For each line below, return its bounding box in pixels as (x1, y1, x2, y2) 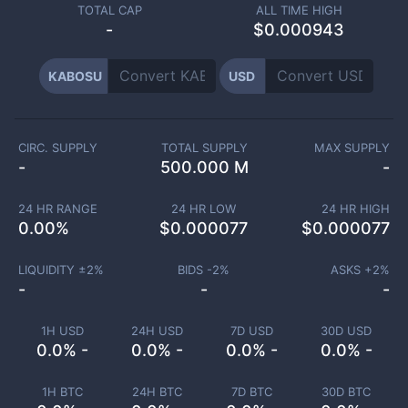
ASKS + (331, 262, 372, 277)
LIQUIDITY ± (17, 262, 87, 277)
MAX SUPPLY (314, 140, 391, 155)
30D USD (321, 323, 372, 338)
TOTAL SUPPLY (160, 140, 248, 155)
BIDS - (178, 262, 213, 277)
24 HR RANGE (17, 201, 97, 216)
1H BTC (41, 384, 83, 399)
